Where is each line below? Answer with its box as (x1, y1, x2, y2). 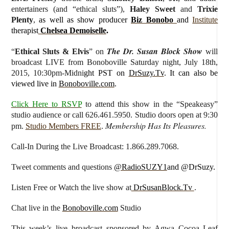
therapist (11, 26, 38, 35)
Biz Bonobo (131, 15, 177, 24)
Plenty (11, 15, 33, 24)
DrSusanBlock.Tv (131, 182, 194, 192)
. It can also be (164, 68, 218, 77)
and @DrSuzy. (167, 162, 215, 171)
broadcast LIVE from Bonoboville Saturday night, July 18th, (11, 57, 218, 66)
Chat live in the (11, 203, 62, 212)
